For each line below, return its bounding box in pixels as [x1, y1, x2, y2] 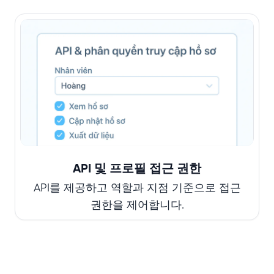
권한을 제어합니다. [90, 199, 184, 212]
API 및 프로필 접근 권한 [73, 162, 201, 176]
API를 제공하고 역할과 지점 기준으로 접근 [33, 182, 241, 194]
